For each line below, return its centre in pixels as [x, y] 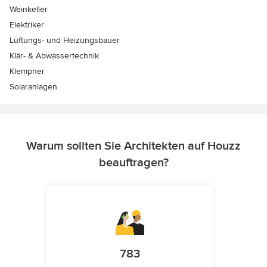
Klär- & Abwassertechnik [54, 56]
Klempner [27, 72]
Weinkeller [29, 10]
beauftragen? [133, 163]
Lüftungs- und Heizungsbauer [65, 41]
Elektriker [27, 25]
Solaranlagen [33, 87]
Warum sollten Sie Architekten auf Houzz [133, 146]
